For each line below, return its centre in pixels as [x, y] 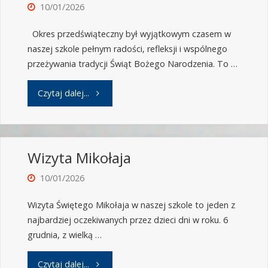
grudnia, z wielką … [64, 235]
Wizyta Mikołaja [79, 158]
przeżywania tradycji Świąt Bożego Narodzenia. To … [132, 64]
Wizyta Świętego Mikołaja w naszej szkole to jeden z [131, 205]
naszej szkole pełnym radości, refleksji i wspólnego [127, 49]
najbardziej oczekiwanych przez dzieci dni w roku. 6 [127, 220]
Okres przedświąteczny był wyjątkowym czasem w [129, 34]
